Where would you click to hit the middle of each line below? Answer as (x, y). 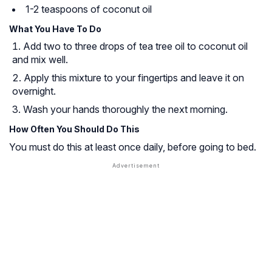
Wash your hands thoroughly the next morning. (125, 109)
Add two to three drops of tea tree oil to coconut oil (135, 46)
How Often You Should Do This (74, 129)
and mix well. (40, 59)
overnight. (34, 91)
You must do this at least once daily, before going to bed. (133, 147)
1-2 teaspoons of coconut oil (89, 9)
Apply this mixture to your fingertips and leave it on (134, 77)
